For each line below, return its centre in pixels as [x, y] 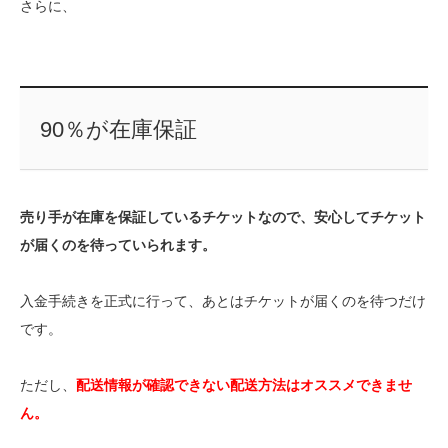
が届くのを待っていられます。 [118, 245]
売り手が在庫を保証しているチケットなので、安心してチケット [223, 217]
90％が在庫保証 [118, 130]
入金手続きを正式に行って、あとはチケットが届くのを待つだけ [223, 301]
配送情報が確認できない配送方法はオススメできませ [244, 385]
